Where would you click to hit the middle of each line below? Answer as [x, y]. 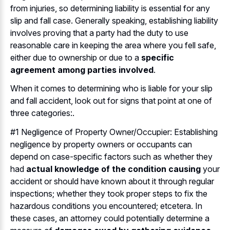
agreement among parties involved [82, 70]
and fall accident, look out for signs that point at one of [111, 101]
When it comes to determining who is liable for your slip [111, 89]
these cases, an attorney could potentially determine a [110, 218]
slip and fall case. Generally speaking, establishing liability [114, 20]
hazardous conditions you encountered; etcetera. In [106, 206]
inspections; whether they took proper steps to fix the [109, 193]
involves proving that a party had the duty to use [99, 33]
